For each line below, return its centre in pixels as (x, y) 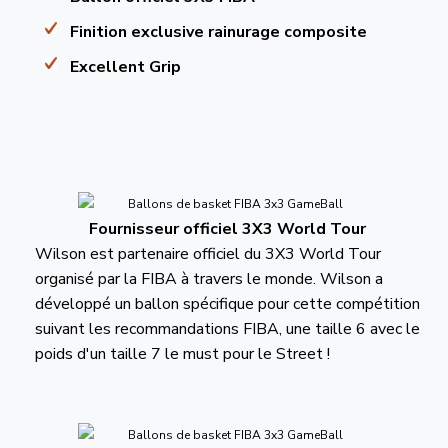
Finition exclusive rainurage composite (218, 32)
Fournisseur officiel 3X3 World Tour (228, 229)
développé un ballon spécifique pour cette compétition (227, 304)
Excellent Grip (125, 67)
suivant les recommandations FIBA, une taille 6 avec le (227, 329)
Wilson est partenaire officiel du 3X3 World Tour (207, 254)
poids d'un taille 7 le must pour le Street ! (182, 354)
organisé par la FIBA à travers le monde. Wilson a (208, 279)
